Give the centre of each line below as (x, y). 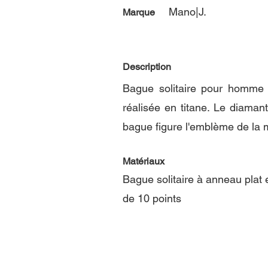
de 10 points (152, 198)
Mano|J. (188, 12)
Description (147, 67)
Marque (139, 12)
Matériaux (144, 161)
